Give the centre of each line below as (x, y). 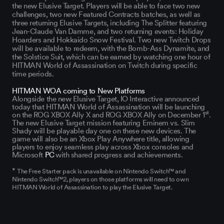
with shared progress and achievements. (119, 153)
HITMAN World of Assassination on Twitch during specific (105, 64)
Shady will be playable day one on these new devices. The (104, 129)
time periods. (33, 72)
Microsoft (27, 153)
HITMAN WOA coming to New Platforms (78, 89)
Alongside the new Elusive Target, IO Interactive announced (106, 97)
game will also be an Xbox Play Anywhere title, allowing (101, 137)
